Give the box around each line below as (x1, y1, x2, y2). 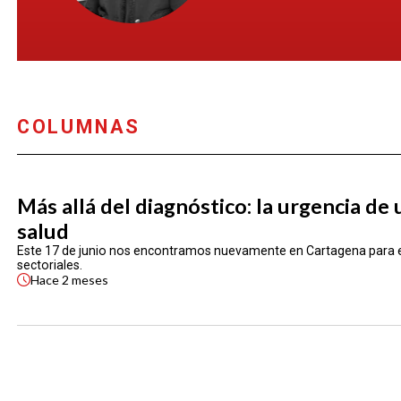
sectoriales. (16, 257, 82, 272)
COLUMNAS (16, 115, 141, 138)
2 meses (61, 271, 108, 287)
